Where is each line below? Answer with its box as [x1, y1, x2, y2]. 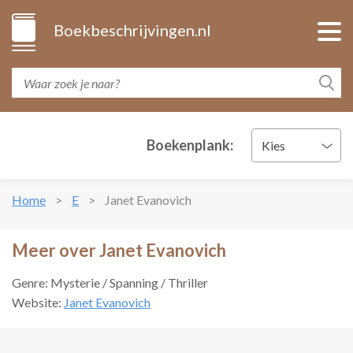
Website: [12, 295, 64, 310]
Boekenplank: [147, 136, 233, 154]
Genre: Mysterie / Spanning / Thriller [12, 275, 208, 290]
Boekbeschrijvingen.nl [54, 20, 211, 39]
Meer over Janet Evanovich [12, 240, 226, 261]
